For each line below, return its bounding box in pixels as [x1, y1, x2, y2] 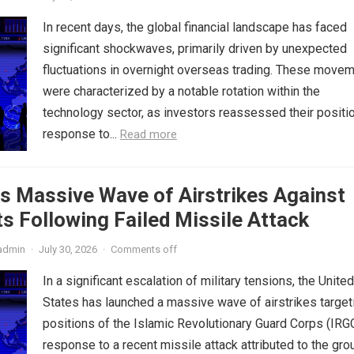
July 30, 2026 [39, 243, 97, 255]
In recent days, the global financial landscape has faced [43, 20, 347, 35]
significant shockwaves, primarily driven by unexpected [43, 41, 347, 56]
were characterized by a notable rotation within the [43, 84, 320, 99]
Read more [120, 127, 177, 141]
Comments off [111, 243, 177, 255]
